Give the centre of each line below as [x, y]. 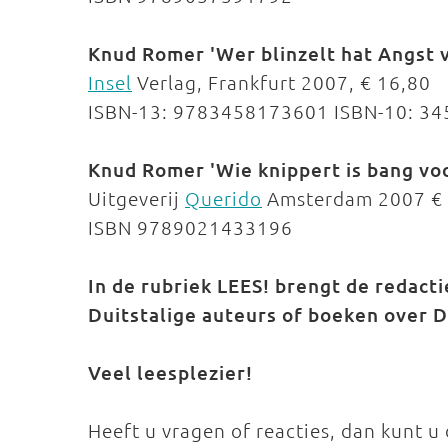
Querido [223, 198]
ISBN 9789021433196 [193, 227]
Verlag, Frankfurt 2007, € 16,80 [281, 82]
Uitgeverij [136, 198]
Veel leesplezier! [170, 372]
